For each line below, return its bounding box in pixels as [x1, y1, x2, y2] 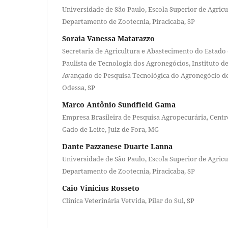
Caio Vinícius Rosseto [62, 183, 139, 193]
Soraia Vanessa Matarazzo [62, 33, 155, 43]
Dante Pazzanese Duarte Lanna [62, 141, 173, 151]
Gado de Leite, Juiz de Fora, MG [62, 124, 159, 134]
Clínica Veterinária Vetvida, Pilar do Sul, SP [62, 195, 194, 205]
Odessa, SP [62, 82, 95, 92]
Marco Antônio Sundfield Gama [62, 99, 176, 109]
